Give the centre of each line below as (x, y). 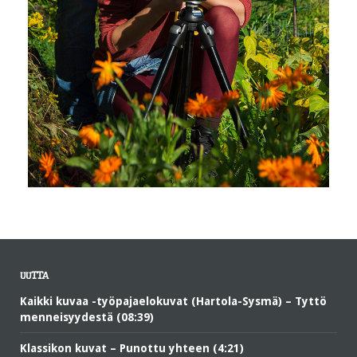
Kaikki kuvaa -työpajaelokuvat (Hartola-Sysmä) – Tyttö (173, 301)
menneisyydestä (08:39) (87, 317)
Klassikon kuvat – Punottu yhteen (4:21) (132, 348)
